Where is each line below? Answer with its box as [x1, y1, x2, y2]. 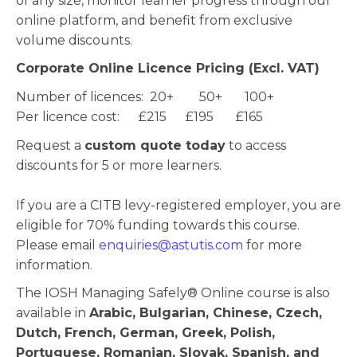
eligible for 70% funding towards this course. [16, 217, 300, 233]
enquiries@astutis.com [99, 237, 243, 253]
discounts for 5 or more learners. [16, 157, 222, 173]
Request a [16, 137, 84, 153]
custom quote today [84, 137, 226, 153]
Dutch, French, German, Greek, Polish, [16, 325, 275, 341]
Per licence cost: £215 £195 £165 [16, 109, 263, 125]
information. [16, 257, 92, 273]
